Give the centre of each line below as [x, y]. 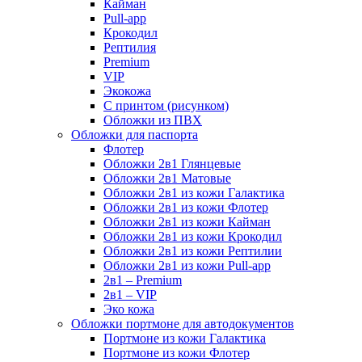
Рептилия [130, 47]
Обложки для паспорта [135, 134]
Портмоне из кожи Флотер [177, 352]
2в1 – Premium [143, 280]
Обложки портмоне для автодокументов [183, 323]
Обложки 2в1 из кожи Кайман [187, 221]
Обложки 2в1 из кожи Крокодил [193, 236]
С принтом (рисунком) [166, 105]
